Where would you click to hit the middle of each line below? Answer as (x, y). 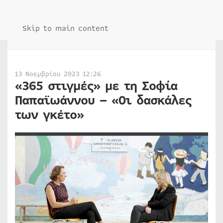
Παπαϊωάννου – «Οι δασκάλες (103, 101)
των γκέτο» (49, 115)
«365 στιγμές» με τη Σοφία (96, 86)
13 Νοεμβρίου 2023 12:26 (58, 74)
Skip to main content (65, 28)
